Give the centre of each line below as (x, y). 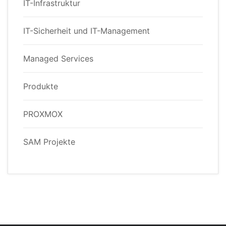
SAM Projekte (49, 142)
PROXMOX (43, 114)
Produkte (41, 87)
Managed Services (58, 59)
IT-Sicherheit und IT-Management (87, 31)
